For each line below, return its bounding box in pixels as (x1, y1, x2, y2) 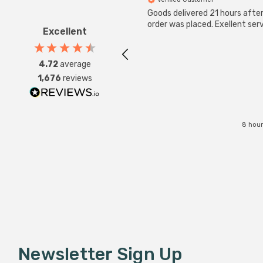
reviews (62, 73, 92, 83)
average (59, 59, 91, 69)
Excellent (42, 25, 87, 37)
